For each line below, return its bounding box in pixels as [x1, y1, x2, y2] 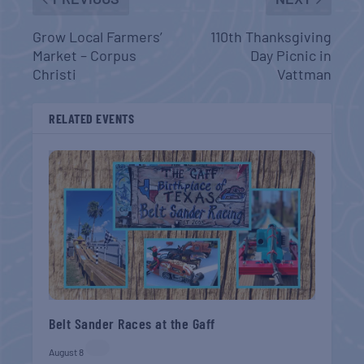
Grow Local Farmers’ [32, 28, 163, 46]
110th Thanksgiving [210, 28, 331, 46]
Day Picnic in [249, 46, 331, 65]
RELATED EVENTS [49, 110, 135, 127]
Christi [32, 65, 77, 84]
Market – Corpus [32, 46, 137, 65]
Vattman [276, 65, 331, 84]
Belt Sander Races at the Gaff [49, 314, 215, 333]
